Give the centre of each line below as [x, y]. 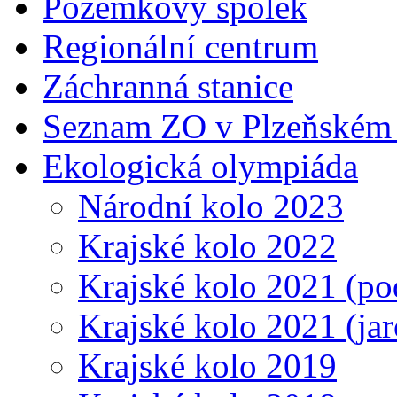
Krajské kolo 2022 [207, 245]
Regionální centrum [180, 46]
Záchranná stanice [168, 86]
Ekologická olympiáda [200, 166]
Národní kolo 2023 [211, 206]
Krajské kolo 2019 [207, 365]
